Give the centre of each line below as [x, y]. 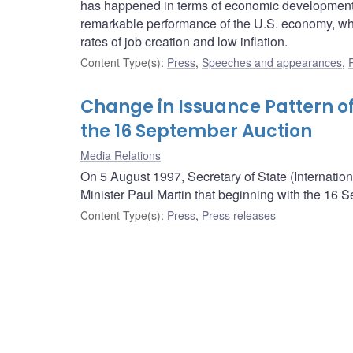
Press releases [239, 216]
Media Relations [121, 156]
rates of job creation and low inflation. [184, 42]
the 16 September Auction [196, 132]
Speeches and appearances [272, 63]
